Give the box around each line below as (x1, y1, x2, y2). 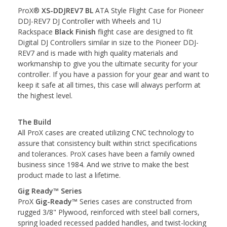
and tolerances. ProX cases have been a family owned (18, 148, 195, 159)
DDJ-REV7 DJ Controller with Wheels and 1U (18, 16, 161, 26)
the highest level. (18, 90, 74, 100)
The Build (18, 117, 51, 127)
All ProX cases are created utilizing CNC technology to (18, 127, 194, 137)
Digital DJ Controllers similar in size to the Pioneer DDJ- (18, 37, 199, 47)
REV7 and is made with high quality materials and (18, 48, 178, 58)
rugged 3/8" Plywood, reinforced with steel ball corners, (18, 207, 200, 217)
